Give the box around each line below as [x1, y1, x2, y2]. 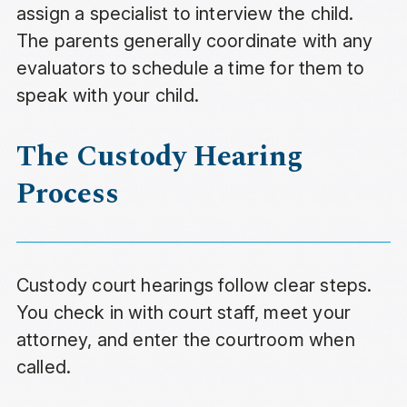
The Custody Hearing [15, 134, 303, 180]
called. [15, 356, 72, 379]
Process [15, 172, 119, 217]
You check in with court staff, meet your [15, 302, 352, 324]
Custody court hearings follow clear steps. [15, 274, 372, 297]
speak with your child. [15, 84, 199, 107]
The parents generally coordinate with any [15, 30, 373, 53]
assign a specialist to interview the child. [15, 3, 354, 25]
